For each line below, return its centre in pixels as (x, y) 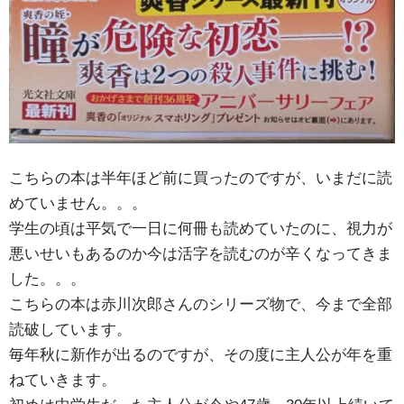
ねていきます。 (63, 380)
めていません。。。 (78, 203)
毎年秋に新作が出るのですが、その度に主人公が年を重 (201, 355)
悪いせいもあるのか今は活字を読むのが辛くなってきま (201, 254)
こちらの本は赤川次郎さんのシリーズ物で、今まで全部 (201, 304)
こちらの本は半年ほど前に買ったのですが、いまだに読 (201, 178)
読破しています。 (70, 330)
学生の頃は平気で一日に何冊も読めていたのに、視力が (201, 229)
